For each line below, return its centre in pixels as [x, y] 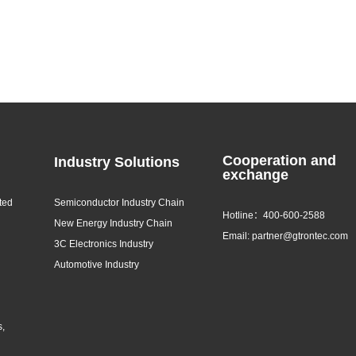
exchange [255, 174]
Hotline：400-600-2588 [274, 215]
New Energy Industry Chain [113, 223]
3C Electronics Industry [104, 244]
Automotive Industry [97, 264]
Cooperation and [279, 160]
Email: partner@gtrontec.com [285, 236]
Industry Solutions [117, 162]
